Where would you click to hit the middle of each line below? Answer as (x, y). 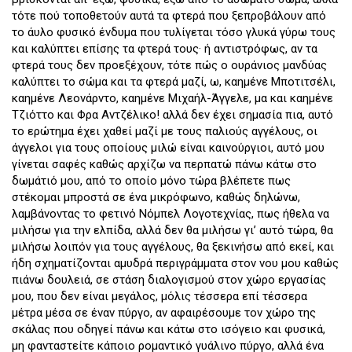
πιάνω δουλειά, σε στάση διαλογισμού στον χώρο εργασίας (169, 280)
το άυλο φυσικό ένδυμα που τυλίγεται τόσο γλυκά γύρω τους (174, 33)
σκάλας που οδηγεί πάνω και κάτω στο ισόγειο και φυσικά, (169, 330)
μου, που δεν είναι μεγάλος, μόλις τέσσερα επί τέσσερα (159, 297)
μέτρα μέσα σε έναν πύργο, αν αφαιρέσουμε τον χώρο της (164, 313)
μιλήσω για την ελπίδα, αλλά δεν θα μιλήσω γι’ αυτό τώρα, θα (172, 231)
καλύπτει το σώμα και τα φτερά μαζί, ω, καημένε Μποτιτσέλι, (174, 82)
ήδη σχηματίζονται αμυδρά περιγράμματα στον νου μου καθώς (175, 264)
